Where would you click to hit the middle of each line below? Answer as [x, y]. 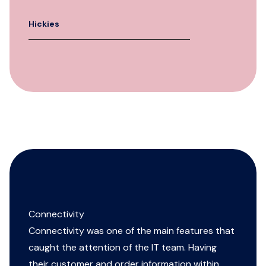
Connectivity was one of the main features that [132, 231]
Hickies [44, 24]
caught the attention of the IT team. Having [123, 247]
